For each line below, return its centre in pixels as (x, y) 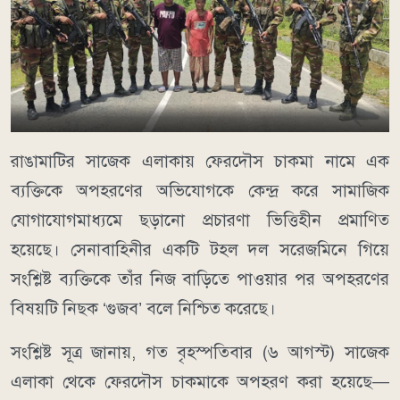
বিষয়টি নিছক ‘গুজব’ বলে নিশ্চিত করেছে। (143, 308)
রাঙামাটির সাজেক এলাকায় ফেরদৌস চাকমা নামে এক (200, 161)
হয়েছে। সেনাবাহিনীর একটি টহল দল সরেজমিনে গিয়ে (200, 249)
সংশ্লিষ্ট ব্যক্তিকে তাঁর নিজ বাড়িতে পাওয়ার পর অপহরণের (200, 279)
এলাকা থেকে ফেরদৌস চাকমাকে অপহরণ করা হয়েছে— (200, 381)
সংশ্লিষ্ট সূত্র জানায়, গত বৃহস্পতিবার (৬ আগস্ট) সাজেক (200, 352)
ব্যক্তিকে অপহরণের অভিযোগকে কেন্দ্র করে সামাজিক (200, 190)
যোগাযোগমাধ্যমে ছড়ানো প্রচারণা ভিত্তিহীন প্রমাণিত (200, 220)
